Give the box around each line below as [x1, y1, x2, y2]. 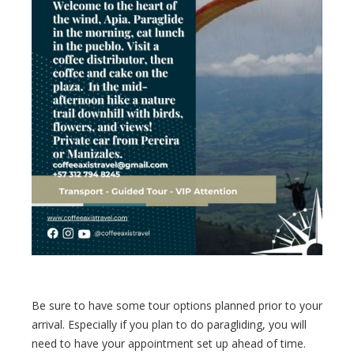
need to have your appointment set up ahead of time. [32, 335, 306, 351]
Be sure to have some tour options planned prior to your [32, 297, 322, 313]
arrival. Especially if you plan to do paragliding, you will [32, 316, 307, 332]
